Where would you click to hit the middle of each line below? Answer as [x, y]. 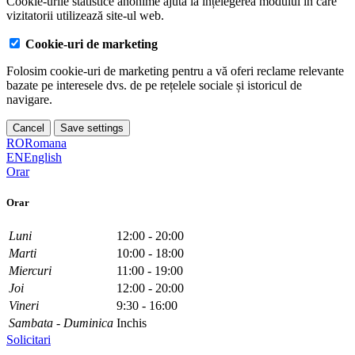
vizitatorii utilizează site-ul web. [85, 15]
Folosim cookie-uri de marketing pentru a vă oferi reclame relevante [175, 71]
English [43, 157]
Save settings [92, 128]
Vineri [24, 306]
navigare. [29, 99]
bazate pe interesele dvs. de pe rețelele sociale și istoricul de [154, 85]
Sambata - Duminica [61, 323]
